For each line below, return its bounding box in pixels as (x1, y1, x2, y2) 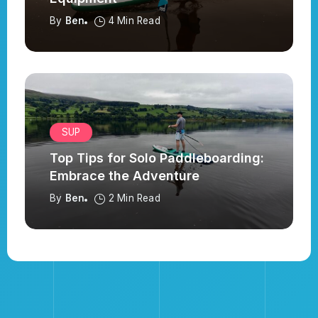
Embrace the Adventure (50, 168, 199, 184)
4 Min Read (108, 15, 160, 27)
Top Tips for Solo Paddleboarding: (50, 150, 264, 166)
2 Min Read (108, 192, 160, 204)
